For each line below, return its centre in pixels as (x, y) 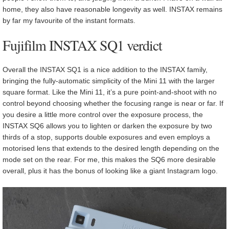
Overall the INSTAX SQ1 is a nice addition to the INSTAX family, (105, 69)
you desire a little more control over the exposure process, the (103, 114)
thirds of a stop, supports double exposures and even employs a (106, 137)
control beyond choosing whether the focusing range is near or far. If (113, 103)
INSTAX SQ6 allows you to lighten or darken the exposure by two (107, 125)
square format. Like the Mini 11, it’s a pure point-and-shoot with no (110, 92)
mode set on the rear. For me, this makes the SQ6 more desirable (109, 159)
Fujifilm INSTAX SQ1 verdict (82, 45)
